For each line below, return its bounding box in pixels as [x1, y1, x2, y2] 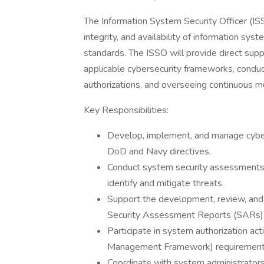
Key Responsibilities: [84, 104, 169, 117]
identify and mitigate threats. [107, 177, 224, 190]
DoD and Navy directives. [107, 145, 211, 158]
